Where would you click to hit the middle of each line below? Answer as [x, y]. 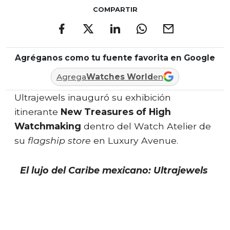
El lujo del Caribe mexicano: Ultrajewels [115, 170]
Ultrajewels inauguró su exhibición [93, 97]
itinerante [37, 111]
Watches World [120, 76]
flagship [46, 140]
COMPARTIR [115, 9]
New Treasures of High [116, 111]
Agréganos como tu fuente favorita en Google [115, 57]
